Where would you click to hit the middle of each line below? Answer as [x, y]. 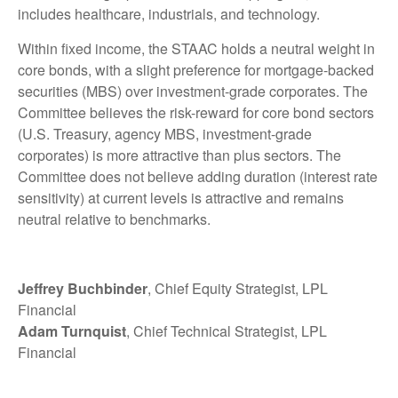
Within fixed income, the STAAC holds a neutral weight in [196, 48]
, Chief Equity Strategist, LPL [238, 288]
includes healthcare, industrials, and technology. [169, 13]
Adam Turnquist [72, 330]
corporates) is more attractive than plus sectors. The [179, 155]
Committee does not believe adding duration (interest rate [198, 176]
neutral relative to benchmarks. [114, 219]
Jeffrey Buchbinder [83, 288]
